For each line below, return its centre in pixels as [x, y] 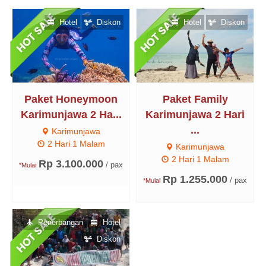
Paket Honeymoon [71, 99]
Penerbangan [59, 222]
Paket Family [195, 99]
